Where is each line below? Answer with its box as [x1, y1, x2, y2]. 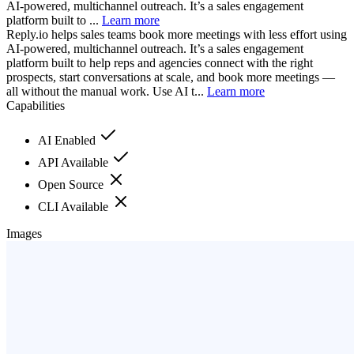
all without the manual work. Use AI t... [6, 84, 207, 98]
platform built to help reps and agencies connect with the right [6, 55, 313, 70]
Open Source [38, 177, 107, 191]
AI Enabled [38, 133, 99, 147]
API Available [38, 155, 111, 169]
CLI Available [38, 199, 111, 213]
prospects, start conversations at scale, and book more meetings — [6, 70, 335, 84]
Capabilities [6, 98, 65, 112]
